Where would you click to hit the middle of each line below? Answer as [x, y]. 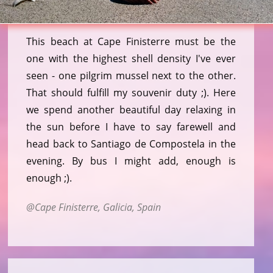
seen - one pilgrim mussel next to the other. [131, 75]
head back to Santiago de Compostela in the [131, 144]
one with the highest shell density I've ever [131, 58]
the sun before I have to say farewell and [131, 126]
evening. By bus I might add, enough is [131, 161]
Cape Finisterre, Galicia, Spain [98, 207]
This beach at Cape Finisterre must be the [131, 41]
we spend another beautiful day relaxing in [131, 109]
